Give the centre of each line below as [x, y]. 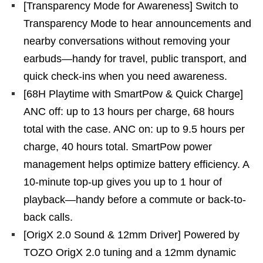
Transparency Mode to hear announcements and [137, 23]
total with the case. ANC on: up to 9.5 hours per [134, 129]
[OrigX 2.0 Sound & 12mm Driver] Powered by [131, 235]
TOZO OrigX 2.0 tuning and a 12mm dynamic [130, 252]
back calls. [48, 217]
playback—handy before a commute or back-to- [135, 200]
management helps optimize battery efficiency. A [136, 164]
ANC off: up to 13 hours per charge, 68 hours [129, 112]
